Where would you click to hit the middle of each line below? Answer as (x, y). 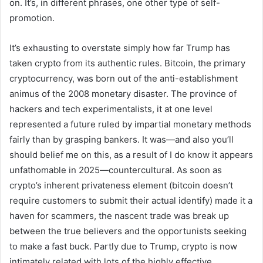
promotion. (32, 18)
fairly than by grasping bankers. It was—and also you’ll (122, 139)
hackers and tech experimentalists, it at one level (111, 109)
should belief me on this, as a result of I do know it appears (131, 154)
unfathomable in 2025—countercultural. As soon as (116, 170)
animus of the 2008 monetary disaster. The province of (123, 93)
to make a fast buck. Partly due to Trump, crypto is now (123, 246)
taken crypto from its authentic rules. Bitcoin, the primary (127, 63)
